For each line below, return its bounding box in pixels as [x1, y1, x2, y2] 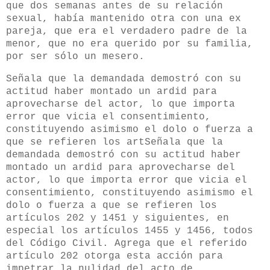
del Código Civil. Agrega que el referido [6, 237, 247, 249]
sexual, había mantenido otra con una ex [6, 13, 241, 25]
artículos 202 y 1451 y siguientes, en [6, 212, 229, 224]
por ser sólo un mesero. [6, 51, 145, 63]
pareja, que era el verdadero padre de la [6, 26, 247, 37]
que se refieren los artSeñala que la [6, 136, 223, 148]
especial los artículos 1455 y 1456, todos [6, 225, 253, 236]
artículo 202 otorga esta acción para [6, 250, 223, 262]
